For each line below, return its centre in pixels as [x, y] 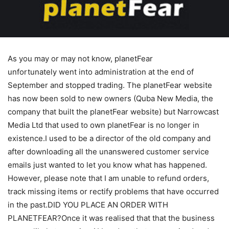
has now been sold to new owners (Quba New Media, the [110, 98]
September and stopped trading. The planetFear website [110, 85]
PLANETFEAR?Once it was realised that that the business [111, 218]
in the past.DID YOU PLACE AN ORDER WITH [88, 204]
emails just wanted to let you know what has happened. [107, 165]
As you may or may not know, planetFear [80, 58]
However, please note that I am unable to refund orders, [108, 178]
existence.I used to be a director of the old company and [109, 138]
